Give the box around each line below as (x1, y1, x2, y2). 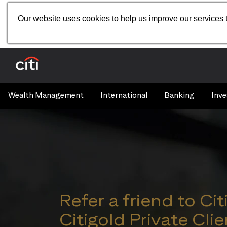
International (100, 90, 147, 100)
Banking (164, 90, 195, 100)
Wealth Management (8, 90, 84, 100)
